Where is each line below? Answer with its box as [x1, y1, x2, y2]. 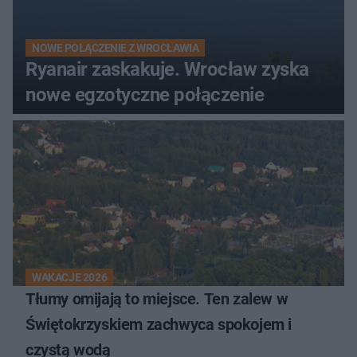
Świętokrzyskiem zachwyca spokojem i [25, 315, 292, 335]
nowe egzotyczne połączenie [25, 84, 265, 107]
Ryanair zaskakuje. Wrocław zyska [25, 58, 309, 81]
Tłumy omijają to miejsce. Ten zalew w [25, 289, 288, 309]
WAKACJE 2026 [32, 271, 108, 284]
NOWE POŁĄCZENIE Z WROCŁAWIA [32, 41, 199, 55]
